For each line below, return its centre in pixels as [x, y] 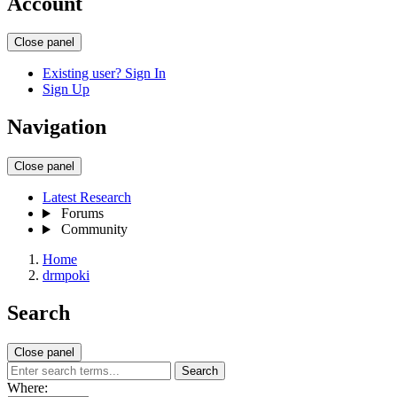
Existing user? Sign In [104, 74]
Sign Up [66, 90]
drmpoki [66, 276]
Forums [82, 214]
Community [94, 230]
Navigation [57, 127]
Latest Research [87, 198]
